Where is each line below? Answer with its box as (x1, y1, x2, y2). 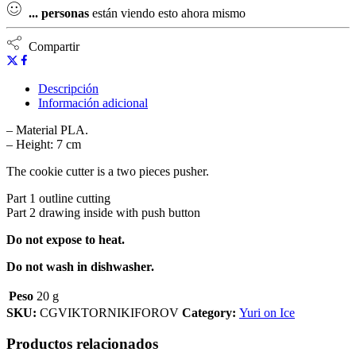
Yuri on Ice (239, 306, 295, 320)
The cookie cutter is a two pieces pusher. (6, 164, 209, 179)
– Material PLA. (6, 123, 88, 137)
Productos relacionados (6, 335, 158, 352)
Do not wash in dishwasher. (6, 260, 154, 274)
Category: (182, 306, 236, 320)
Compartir (22, 40, 79, 54)
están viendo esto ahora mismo (89, 6, 246, 21)
